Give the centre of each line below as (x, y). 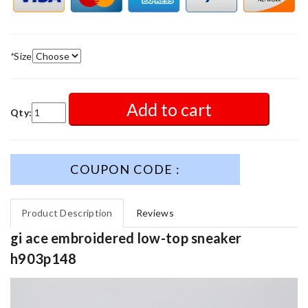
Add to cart (169, 109)
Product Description (67, 212)
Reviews (155, 212)
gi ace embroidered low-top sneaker (126, 238)
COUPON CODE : (125, 169)
